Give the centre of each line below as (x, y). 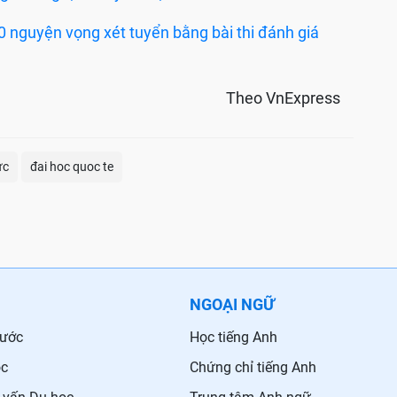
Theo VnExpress (283, 98)
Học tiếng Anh (234, 338)
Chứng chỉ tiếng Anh (253, 368)
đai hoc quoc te (72, 167)
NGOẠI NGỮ (232, 305)
